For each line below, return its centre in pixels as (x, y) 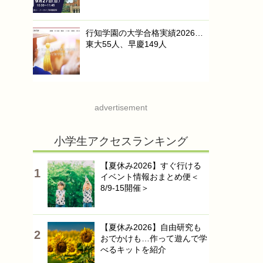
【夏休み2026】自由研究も (151, 227)
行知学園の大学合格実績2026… (144, 33)
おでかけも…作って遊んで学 (154, 238)
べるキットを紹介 (133, 249)
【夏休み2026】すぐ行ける (151, 166)
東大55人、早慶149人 (126, 44)
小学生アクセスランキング (121, 141)
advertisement (121, 107)
